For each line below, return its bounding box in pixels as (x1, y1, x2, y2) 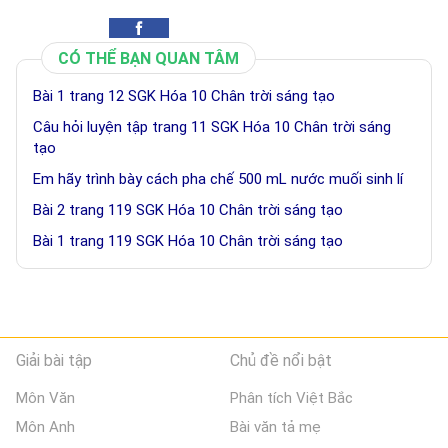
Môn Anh (16, 418, 75, 436)
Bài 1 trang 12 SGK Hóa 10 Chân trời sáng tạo (33, 87, 335, 105)
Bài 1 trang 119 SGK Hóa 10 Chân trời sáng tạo (33, 232, 343, 250)
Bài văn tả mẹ (230, 418, 322, 436)
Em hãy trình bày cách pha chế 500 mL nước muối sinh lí (33, 170, 403, 188)
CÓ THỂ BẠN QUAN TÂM (58, 49, 239, 68)
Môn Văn (16, 389, 75, 407)
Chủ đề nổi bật (230, 351, 333, 370)
